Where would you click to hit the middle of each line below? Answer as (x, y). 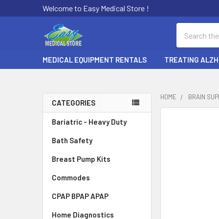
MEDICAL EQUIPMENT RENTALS (95, 60)
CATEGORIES (74, 103)
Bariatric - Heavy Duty (89, 122)
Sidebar (67, 119)
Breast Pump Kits (81, 159)
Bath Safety (72, 140)
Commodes (71, 177)
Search (188, 29)
